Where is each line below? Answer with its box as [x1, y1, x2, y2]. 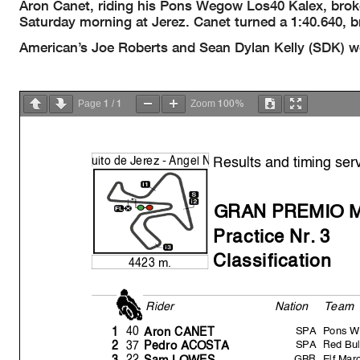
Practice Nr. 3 [213, 225, 330, 246]
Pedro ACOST [144, 338, 220, 352]
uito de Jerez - [92, 153, 166, 167]
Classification [213, 248, 332, 269]
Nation [274, 299, 309, 313]
